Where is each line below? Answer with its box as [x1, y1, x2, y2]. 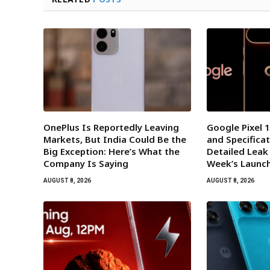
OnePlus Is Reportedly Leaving [43, 121, 179, 134]
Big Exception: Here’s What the [43, 145, 180, 158]
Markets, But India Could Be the [43, 133, 186, 146]
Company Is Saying [43, 157, 128, 170]
